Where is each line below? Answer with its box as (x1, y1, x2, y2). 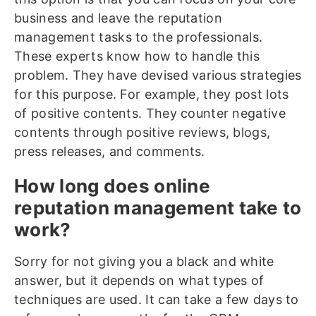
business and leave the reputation (14, 11, 222, 25)
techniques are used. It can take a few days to (14, 292, 299, 307)
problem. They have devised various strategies (14, 68, 302, 83)
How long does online (14, 175, 211, 197)
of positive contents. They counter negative (14, 106, 286, 121)
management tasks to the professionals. (14, 30, 263, 44)
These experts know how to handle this (14, 49, 260, 63)
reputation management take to (14, 197, 302, 219)
